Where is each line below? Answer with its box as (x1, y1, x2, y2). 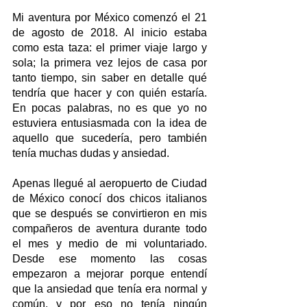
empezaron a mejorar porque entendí (12, 268, 207, 280)
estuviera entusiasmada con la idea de (12, 117, 207, 130)
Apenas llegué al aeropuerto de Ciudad (12, 177, 207, 190)
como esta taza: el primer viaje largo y (12, 42, 207, 54)
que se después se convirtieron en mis (12, 208, 207, 220)
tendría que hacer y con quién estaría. (12, 87, 207, 99)
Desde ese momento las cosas (12, 253, 207, 265)
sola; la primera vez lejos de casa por (12, 57, 207, 69)
